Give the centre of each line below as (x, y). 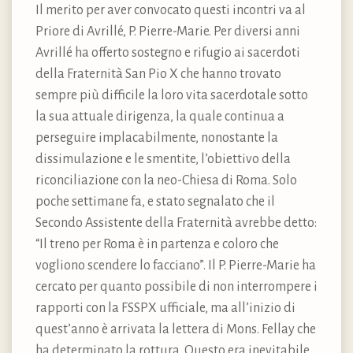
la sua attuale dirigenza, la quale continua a (160, 116)
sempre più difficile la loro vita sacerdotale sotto (172, 95)
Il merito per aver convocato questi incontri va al (171, 10)
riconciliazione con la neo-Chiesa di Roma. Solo (166, 180)
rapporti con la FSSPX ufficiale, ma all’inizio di (165, 308)
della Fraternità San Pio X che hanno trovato (158, 74)
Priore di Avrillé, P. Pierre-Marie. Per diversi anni (168, 31)
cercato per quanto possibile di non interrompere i (176, 286)
